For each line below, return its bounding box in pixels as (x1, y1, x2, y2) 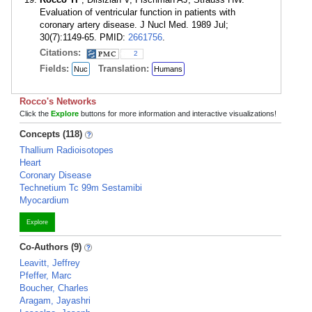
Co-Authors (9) (19, 242, 81, 252)
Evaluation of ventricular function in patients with (40, 7, 235, 17)
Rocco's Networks (19, 96, 96, 107)
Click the (19, 109, 51, 118)
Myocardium (19, 195, 69, 205)
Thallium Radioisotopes (19, 145, 114, 155)
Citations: (40, 47, 84, 58)
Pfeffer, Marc (19, 270, 72, 281)
